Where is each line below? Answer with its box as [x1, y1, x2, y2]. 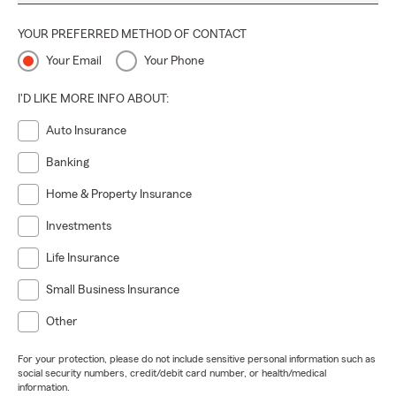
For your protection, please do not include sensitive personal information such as [18, 354, 376, 364]
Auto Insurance [46, 125, 126, 137]
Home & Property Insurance [46, 188, 192, 201]
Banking [46, 156, 89, 169]
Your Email [46, 55, 102, 67]
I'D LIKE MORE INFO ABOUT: [18, 93, 169, 105]
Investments [46, 220, 111, 232]
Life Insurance [46, 252, 119, 264]
